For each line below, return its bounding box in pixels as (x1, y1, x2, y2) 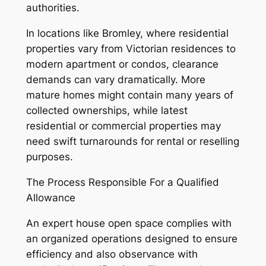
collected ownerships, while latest (26, 104, 188, 117)
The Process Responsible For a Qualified (26, 176, 219, 188)
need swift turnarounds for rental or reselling (26, 135, 239, 148)
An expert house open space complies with (26, 217, 232, 229)
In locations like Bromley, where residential (26, 27, 229, 40)
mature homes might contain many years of (26, 89, 233, 102)
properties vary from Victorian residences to (26, 43, 236, 55)
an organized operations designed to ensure (26, 232, 237, 245)
